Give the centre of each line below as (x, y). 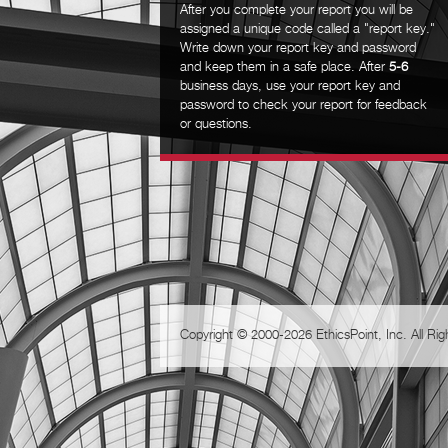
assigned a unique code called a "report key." (307, 29)
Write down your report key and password (298, 48)
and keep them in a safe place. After (284, 67)
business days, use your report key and (290, 86)
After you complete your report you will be (296, 10)
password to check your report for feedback (303, 105)
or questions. (216, 124)
